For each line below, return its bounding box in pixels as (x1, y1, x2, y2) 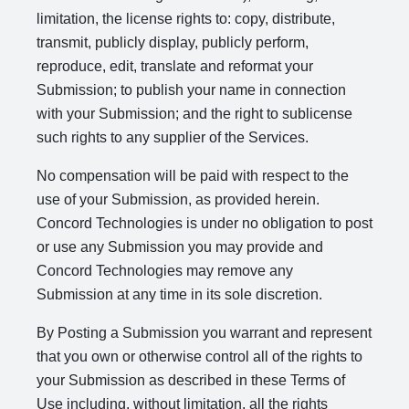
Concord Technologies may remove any (37, 263, 293, 278)
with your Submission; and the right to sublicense (37, 106, 352, 121)
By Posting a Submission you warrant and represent (37, 325, 372, 341)
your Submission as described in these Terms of (37, 372, 345, 388)
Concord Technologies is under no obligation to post (37, 215, 372, 231)
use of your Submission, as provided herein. (37, 192, 320, 207)
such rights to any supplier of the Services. (37, 130, 309, 145)
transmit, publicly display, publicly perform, (37, 35, 309, 50)
